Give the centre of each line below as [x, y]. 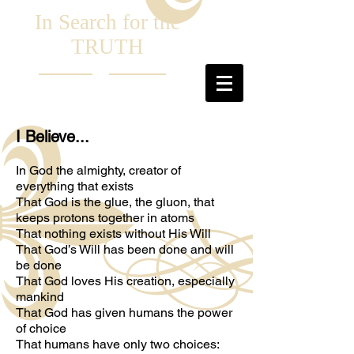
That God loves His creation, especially [125, 281]
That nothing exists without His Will [113, 233]
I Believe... [53, 137]
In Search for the [107, 22]
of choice [41, 328]
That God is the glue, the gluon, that [115, 202]
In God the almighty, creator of [98, 170]
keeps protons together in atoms [105, 218]
